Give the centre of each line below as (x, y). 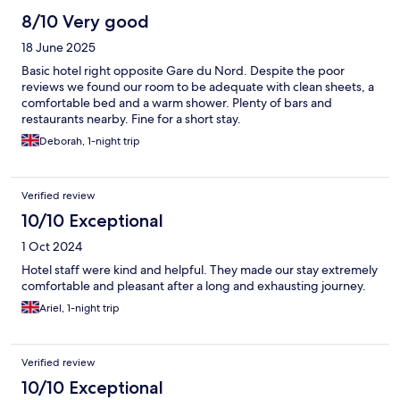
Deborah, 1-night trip (90, 142)
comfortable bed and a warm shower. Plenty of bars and (177, 103)
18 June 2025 (58, 48)
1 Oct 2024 (52, 247)
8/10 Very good (85, 22)
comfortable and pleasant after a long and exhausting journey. (194, 286)
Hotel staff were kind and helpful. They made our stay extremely (200, 270)
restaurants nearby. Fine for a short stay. (131, 119)
